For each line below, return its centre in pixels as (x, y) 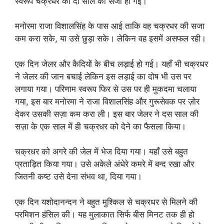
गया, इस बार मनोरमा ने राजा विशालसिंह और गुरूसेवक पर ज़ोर (107, 101)
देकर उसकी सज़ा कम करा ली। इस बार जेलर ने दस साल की (107, 114)
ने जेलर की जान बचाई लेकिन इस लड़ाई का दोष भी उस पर (103, 76)
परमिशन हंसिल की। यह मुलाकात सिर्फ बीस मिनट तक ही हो (105, 214)
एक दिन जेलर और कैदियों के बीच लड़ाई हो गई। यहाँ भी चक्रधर (111, 64)
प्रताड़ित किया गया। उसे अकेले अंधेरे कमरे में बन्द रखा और (104, 164)
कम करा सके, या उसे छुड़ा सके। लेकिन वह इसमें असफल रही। (110, 38)
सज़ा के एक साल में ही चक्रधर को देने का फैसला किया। (100, 126)
